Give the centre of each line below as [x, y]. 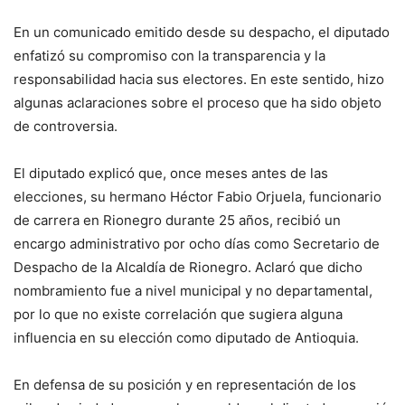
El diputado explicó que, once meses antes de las [171, 174]
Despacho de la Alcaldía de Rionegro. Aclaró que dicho [188, 268]
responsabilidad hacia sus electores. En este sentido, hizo [199, 80]
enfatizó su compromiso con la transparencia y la [170, 56]
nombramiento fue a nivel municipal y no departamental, [193, 291]
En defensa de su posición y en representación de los [185, 385]
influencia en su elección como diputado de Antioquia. [186, 338]
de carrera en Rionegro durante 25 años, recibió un [177, 221]
